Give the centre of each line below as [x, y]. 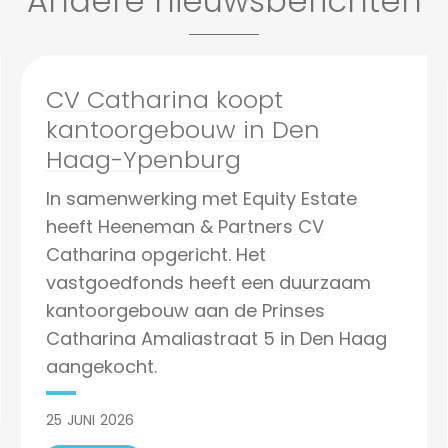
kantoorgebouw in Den [182, 129]
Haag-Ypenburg [143, 159]
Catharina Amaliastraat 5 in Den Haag [216, 338]
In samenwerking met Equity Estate [201, 198]
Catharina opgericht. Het [155, 254]
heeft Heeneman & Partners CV [184, 226]
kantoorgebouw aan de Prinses [185, 310]
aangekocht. [101, 366]
